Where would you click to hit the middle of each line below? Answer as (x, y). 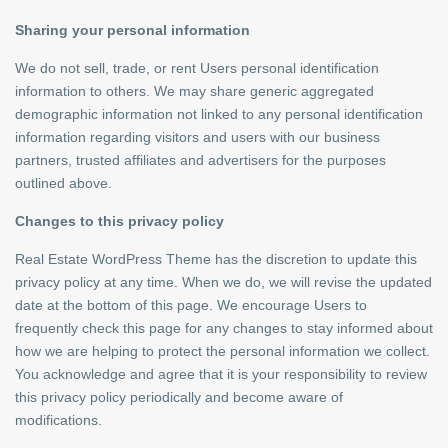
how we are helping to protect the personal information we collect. (222, 351)
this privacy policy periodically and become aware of (179, 397)
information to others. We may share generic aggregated (194, 91)
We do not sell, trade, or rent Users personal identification (197, 68)
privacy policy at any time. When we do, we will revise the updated (223, 282)
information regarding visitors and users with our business (197, 137)
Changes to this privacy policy (119, 221)
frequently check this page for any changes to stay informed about (224, 328)
